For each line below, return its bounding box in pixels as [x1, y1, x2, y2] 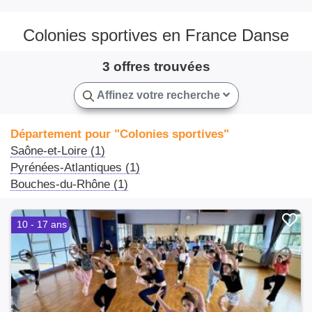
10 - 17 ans [17, 219, 67, 231]
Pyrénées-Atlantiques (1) [10, 161, 140, 174]
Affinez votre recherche [93, 89, 223, 102]
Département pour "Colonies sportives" [10, 127, 229, 141]
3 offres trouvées [102, 59, 210, 75]
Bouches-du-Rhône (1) [10, 178, 128, 191]
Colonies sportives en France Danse [23, 26, 289, 45]
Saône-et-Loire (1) [10, 144, 105, 157]
